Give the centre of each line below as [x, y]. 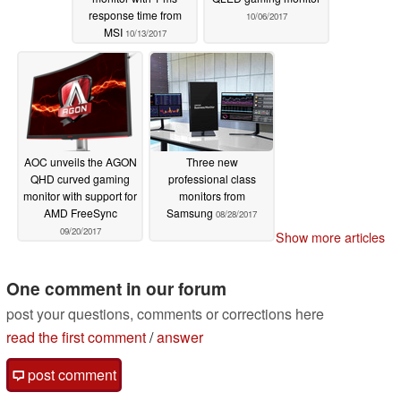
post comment [70, 375]
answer [180, 337]
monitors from [212, 196]
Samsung [191, 213]
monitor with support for [80, 196]
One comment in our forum [116, 289]
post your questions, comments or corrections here [165, 314]
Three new [212, 162]
